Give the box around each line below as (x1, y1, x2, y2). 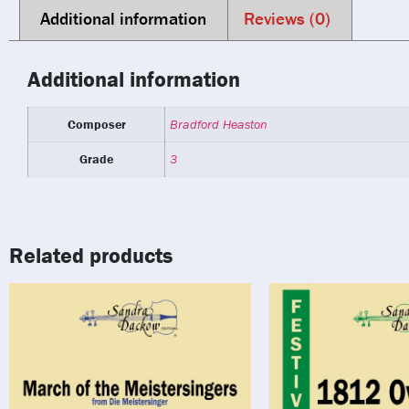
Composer (67, 116, 126, 133)
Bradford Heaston (170, 116, 267, 133)
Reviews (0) (244, 7, 331, 30)
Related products (9, 241, 173, 268)
